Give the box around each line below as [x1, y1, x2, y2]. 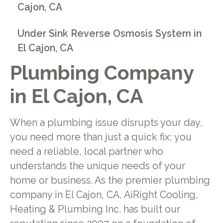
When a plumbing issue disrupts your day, [9, 117, 203, 129]
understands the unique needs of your [9, 160, 185, 172]
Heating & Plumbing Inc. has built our [9, 204, 180, 216]
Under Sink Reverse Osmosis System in [17, 27, 202, 39]
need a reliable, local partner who [9, 146, 163, 158]
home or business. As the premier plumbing [9, 175, 210, 187]
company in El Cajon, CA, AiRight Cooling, [9, 189, 198, 201]
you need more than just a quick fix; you [9, 131, 192, 143]
